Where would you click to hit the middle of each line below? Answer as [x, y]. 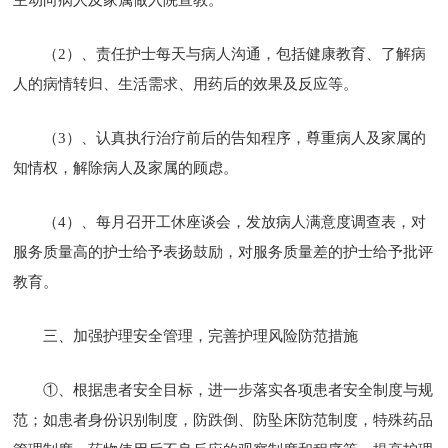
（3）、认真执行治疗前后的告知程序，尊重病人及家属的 [235, 137]
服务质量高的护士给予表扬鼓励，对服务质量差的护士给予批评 [223, 251]
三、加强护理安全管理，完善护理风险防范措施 [201, 335]
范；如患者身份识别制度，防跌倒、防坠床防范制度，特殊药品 [223, 419]
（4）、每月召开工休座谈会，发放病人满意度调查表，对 [235, 221]
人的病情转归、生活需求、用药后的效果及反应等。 [186, 83]
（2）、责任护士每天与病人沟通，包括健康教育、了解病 [235, 53]
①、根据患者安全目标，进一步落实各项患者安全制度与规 [238, 389]
